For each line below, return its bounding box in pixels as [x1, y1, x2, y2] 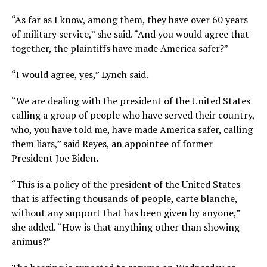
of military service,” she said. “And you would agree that [11, 27, 249, 41]
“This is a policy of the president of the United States [11, 177, 240, 191]
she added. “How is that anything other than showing [11, 220, 240, 234]
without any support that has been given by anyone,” [11, 206, 240, 219]
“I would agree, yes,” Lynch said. [11, 67, 150, 81]
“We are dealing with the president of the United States [11, 94, 250, 107]
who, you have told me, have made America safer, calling [11, 122, 253, 136]
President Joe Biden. [11, 151, 98, 164]
